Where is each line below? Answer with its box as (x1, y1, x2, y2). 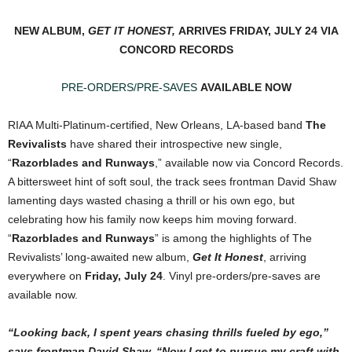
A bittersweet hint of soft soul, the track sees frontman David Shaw (8, 175, 336, 189)
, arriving (263, 251, 306, 264)
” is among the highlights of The (155, 232, 312, 245)
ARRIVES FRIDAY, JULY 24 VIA (174, 24, 339, 38)
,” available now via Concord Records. (155, 156, 343, 170)
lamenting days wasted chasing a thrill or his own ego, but (8, 194, 295, 207)
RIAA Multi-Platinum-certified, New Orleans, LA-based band (8, 119, 302, 132)
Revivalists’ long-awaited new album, (8, 251, 192, 264)
